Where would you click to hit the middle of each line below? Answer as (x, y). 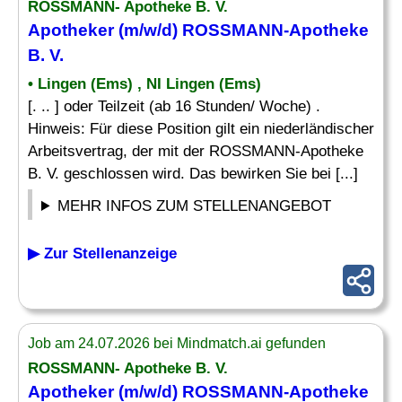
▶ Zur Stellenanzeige (102, 253)
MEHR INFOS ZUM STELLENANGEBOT (195, 206)
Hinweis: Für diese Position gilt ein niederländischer (201, 129)
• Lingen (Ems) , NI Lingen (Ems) (144, 84)
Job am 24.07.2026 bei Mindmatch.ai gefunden (177, 343)
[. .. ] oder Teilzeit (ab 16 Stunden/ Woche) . (174, 106)
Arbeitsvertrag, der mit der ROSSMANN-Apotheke (196, 151)
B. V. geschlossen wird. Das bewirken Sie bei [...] (193, 174)
